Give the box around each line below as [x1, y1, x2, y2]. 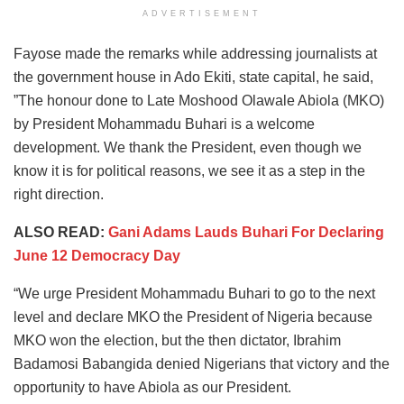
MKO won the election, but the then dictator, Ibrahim [14, 333, 341, 349]
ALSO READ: [14, 225, 108, 241]
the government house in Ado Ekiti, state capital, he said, [14, 69, 373, 86]
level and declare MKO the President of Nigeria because [14, 309, 372, 326]
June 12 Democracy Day [14, 248, 180, 264]
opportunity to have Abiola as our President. [14, 380, 291, 396]
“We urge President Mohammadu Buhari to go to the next [14, 286, 375, 302]
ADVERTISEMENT [142, 9, 262, 19]
